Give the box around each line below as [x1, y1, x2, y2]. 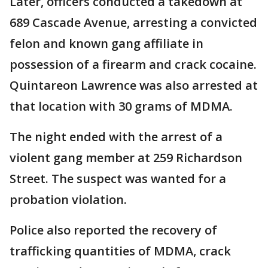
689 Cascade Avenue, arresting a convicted [10, 14, 257, 31]
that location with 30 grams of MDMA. [10, 98, 233, 115]
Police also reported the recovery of [10, 222, 217, 239]
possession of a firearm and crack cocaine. [10, 56, 257, 73]
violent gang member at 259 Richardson [10, 150, 242, 166]
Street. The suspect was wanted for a [10, 170, 226, 187]
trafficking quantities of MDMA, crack [10, 243, 231, 260]
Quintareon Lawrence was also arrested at [10, 77, 258, 94]
